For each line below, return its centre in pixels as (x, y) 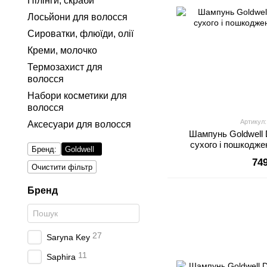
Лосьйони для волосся (77, 17)
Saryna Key (68, 237)
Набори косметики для (77, 96)
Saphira (61, 257)
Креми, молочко (62, 50)
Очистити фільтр (62, 167)
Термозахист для (65, 67)
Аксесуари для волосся (79, 124)
